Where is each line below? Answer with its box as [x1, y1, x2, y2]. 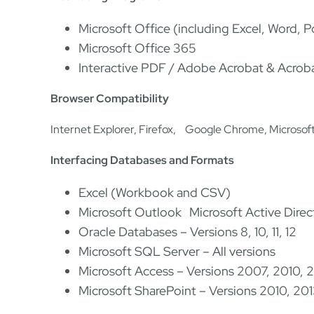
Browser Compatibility [50, 91, 169, 106]
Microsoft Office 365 [78, 40, 196, 56]
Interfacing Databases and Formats [50, 153, 234, 168]
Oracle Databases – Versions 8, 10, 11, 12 [78, 224, 296, 240]
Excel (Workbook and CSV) [78, 184, 231, 200]
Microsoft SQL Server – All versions [78, 243, 275, 259]
